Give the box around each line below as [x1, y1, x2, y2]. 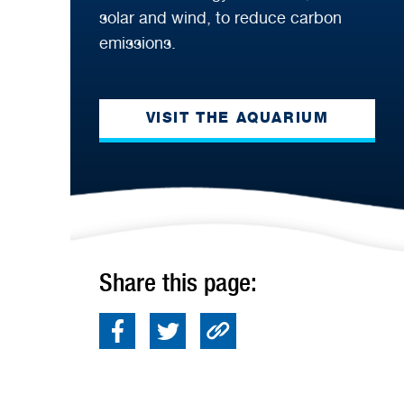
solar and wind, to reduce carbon [99, 7, 342, 27]
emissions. [99, 32, 176, 52]
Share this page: [99, 266, 257, 298]
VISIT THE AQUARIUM [145, 109, 329, 127]
